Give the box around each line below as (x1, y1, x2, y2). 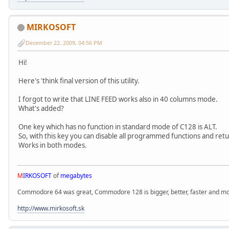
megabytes (60, 171, 92, 180)
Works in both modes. (18, 141, 87, 150)
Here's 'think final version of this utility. (18, 76, 140, 86)
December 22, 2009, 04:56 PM (26, 39, 102, 47)
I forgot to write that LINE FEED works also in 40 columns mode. (18, 95, 218, 104)
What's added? (18, 104, 64, 113)
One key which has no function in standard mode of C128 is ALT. (18, 122, 217, 132)
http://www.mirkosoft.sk (17, 203, 84, 213)
